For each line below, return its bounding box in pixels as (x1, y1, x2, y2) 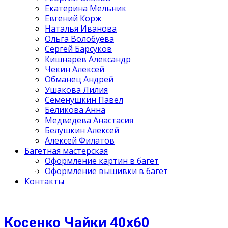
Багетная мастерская (24, 145, 108, 156)
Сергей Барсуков (45, 43, 112, 54)
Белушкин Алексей (45, 125, 119, 136)
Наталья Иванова (45, 23, 117, 34)
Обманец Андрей (45, 74, 113, 85)
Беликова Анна (45, 104, 105, 116)
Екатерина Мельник (45, 3, 126, 14)
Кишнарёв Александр (45, 53, 131, 65)
